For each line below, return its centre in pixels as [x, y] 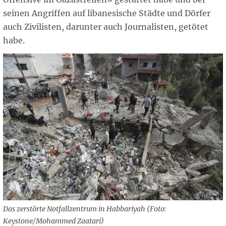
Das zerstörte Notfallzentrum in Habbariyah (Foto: [85, 209]
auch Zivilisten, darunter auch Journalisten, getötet [106, 27]
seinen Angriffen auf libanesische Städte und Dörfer [107, 13]
